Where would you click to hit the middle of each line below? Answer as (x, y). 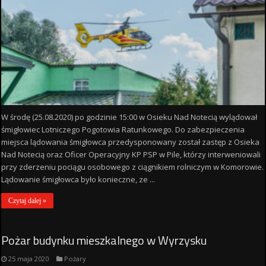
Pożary (75, 258)
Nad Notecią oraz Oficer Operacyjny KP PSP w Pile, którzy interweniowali (131, 154)
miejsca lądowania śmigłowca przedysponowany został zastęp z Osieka (131, 142)
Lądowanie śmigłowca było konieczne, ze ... (78, 179)
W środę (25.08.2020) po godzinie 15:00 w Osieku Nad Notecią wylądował (129, 117)
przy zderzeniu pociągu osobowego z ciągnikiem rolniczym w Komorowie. (133, 167)
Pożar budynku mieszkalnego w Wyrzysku (104, 240)
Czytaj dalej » (28, 200)
